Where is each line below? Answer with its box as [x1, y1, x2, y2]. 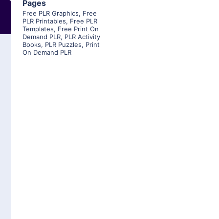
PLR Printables [22, 17, 66, 25]
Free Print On [58, 25, 99, 33]
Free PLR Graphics [22, 9, 79, 18]
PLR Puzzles [45, 41, 82, 49]
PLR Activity [65, 33, 100, 41]
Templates [22, 25, 54, 33]
